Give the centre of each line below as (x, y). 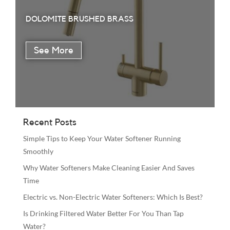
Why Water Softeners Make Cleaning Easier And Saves (109, 167)
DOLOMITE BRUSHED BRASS (79, 19)
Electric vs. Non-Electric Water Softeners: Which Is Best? (113, 197)
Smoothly (38, 151)
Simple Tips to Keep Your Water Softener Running (102, 138)
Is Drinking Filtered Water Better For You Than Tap (103, 213)
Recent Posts (50, 122)
